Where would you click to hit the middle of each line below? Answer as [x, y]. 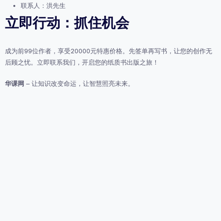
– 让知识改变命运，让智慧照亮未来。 [79, 83]
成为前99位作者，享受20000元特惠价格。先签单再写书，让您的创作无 [109, 51]
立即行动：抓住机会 [67, 23]
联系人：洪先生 [43, 5]
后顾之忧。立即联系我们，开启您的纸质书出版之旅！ [82, 62]
